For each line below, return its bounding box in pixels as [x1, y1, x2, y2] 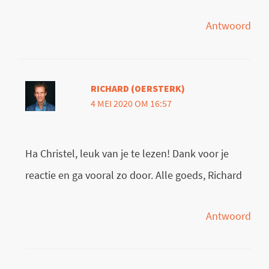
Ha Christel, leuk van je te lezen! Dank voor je [25, 146, 229, 160]
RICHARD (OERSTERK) [90, 83, 185, 95]
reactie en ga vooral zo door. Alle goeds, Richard [25, 168, 243, 182]
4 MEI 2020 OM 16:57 [90, 98, 172, 110]
